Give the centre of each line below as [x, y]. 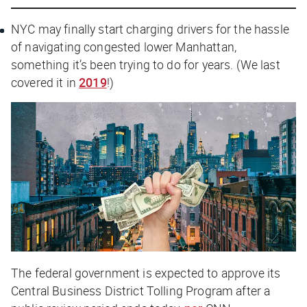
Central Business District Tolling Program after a [141, 290]
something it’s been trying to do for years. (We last [146, 64]
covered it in [45, 82]
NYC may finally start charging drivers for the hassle [150, 28]
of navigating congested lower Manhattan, [124, 46]
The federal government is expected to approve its [146, 272]
